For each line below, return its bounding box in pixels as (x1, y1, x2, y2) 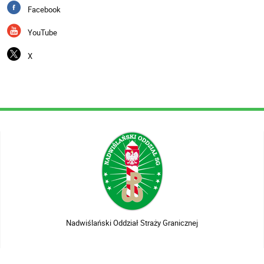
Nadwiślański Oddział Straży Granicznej (66, 217, 198, 228)
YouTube (28, 27, 58, 38)
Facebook (28, 4, 61, 15)
